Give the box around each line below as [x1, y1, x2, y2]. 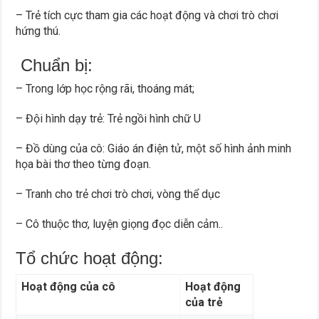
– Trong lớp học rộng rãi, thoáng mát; [16, 81, 195, 95]
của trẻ [184, 295, 223, 309]
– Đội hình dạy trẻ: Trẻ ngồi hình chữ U [16, 111, 202, 125]
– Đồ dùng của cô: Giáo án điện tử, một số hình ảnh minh [16, 141, 292, 155]
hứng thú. [16, 23, 61, 38]
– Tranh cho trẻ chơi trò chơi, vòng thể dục [16, 187, 221, 201]
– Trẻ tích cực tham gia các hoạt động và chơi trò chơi [16, 8, 279, 22]
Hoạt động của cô [21, 279, 115, 293]
